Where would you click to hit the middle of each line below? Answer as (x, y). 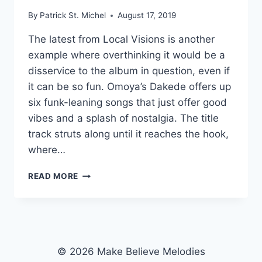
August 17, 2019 (147, 15)
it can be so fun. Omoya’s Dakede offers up (130, 87)
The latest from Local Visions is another (121, 39)
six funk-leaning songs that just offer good (127, 103)
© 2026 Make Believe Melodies (131, 252)
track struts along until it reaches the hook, (128, 134)
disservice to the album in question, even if (129, 71)
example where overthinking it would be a (127, 55)
